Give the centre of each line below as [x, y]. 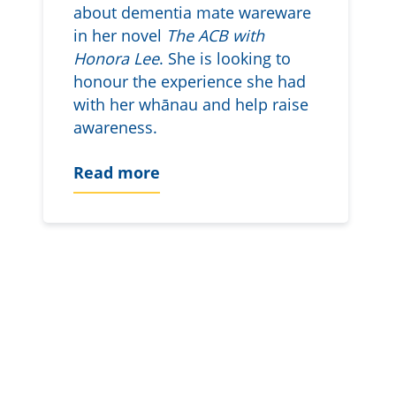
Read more [116, 173]
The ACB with [215, 35]
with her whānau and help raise [190, 104]
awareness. [115, 127]
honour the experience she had [189, 81]
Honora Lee [116, 58]
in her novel [119, 35]
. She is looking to [225, 58]
